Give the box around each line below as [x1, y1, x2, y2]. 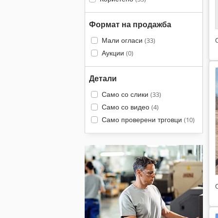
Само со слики [101, 90, 150, 99]
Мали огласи [101, 36, 145, 45]
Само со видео [101, 102, 151, 111]
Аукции [101, 48, 126, 57]
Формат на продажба [89, 19, 171, 30]
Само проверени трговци [101, 115, 184, 124]
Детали [89, 73, 117, 84]
